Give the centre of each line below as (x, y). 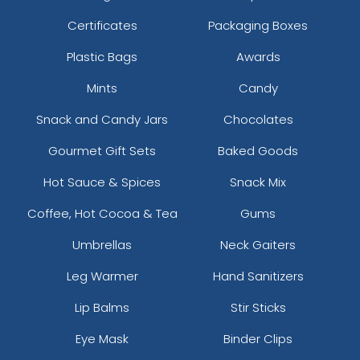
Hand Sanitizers (258, 276)
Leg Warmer (102, 276)
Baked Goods (258, 150)
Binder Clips (258, 338)
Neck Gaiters (258, 244)
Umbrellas (102, 244)
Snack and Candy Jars (102, 119)
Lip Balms (102, 307)
